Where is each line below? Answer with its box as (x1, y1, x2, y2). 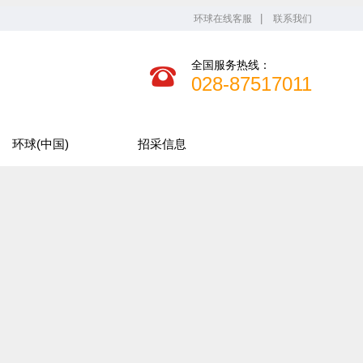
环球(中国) (11, 137, 69, 151)
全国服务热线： (190, 58, 271, 71)
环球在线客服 (193, 13, 252, 24)
